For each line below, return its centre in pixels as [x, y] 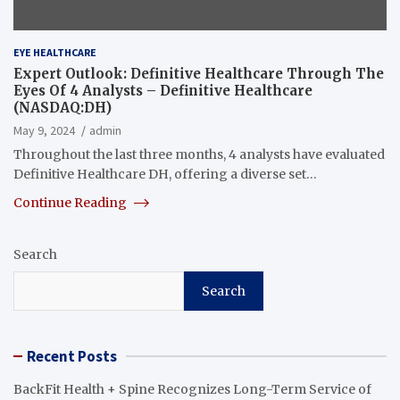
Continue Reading [71, 202]
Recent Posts [72, 356]
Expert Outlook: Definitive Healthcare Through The [199, 73]
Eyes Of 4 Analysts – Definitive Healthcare [163, 90]
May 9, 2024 [44, 130]
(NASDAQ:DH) [62, 107]
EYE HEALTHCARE [55, 52]
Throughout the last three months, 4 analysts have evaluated [199, 154]
